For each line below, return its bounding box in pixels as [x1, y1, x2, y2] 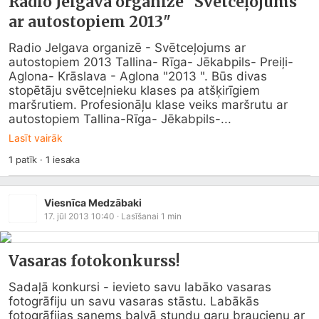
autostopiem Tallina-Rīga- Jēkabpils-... [9, 112, 231, 126]
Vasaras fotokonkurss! [9, 251, 180, 271]
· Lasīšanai [115, 210, 161, 221]
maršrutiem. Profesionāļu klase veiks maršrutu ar [9, 98, 288, 112]
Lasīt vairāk [9, 132, 63, 144]
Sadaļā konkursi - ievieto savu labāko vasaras [9, 280, 271, 294]
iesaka [49, 154, 80, 165]
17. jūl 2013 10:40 [44, 210, 115, 221]
